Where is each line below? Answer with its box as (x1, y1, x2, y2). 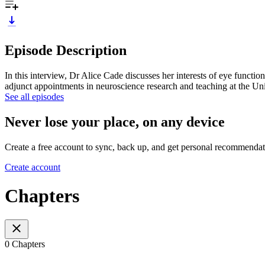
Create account (5, 161, 60, 172)
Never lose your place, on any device (5, 114, 225, 130)
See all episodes (5, 91, 64, 102)
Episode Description (5, 42, 127, 58)
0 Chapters (5, 239, 45, 250)
